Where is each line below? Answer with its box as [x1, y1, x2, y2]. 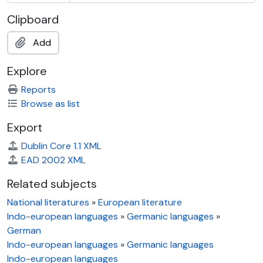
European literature [98, 196, 182, 209]
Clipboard [7, 12, 59, 28]
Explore [7, 63, 47, 79]
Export [7, 120, 42, 136]
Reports [21, 83, 56, 96]
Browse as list [21, 97, 80, 110]
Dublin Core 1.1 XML [21, 140, 102, 153]
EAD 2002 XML [21, 154, 86, 167]
